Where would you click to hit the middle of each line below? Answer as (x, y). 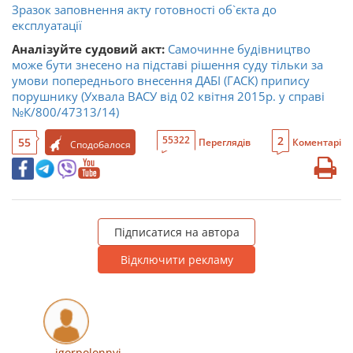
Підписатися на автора (176, 232)
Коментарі (317, 142)
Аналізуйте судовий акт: (90, 48)
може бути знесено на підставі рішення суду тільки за (167, 64)
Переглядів (225, 142)
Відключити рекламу (176, 259)
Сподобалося (100, 145)
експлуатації (47, 25)
